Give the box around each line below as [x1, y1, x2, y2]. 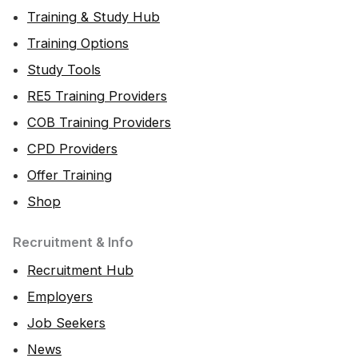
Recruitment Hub [27, 262, 133, 279]
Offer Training [27, 167, 112, 184]
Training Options [27, 35, 129, 52]
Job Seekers [27, 315, 105, 332]
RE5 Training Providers [27, 88, 167, 105]
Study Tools [27, 62, 101, 78]
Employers [27, 288, 93, 305]
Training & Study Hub [27, 9, 160, 26]
